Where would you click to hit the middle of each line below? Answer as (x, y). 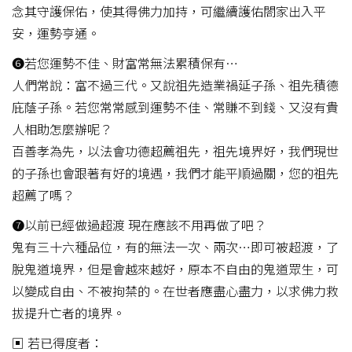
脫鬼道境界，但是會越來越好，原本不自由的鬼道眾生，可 (175, 268)
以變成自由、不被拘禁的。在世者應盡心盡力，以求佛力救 (175, 290)
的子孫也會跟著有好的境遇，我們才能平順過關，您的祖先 (175, 172)
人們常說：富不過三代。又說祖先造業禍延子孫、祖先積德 (175, 84)
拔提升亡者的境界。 (68, 312)
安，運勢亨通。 (56, 33)
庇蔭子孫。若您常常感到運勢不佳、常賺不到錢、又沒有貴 (175, 106)
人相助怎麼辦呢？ (62, 128)
